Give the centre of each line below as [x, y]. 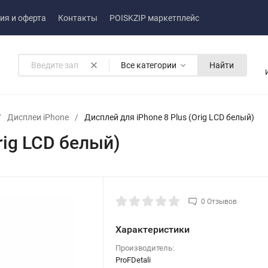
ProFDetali [133, 260]
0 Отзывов [219, 202]
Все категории [149, 65]
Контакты [78, 18]
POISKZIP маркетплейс [154, 18]
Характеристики [152, 229]
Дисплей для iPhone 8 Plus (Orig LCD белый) [169, 117]
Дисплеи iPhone [38, 117]
